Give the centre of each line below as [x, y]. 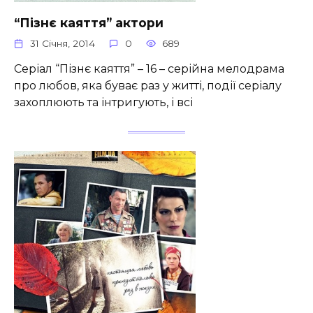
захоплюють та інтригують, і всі [103, 103]
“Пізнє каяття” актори [89, 22]
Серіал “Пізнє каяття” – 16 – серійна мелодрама [149, 69]
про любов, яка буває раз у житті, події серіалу [148, 86]
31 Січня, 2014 [63, 44]
